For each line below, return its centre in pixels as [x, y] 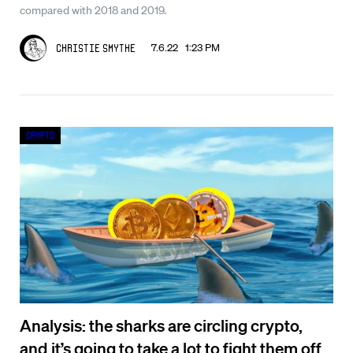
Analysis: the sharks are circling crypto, [161, 325]
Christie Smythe [96, 48]
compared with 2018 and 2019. [93, 10]
